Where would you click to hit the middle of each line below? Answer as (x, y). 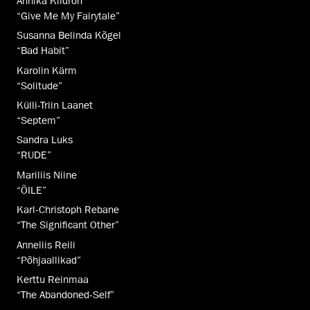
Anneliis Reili (46, 245)
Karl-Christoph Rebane (68, 210)
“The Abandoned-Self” (65, 294)
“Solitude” (39, 85)
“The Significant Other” (68, 225)
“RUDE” (34, 155)
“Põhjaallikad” (49, 260)
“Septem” (38, 120)
